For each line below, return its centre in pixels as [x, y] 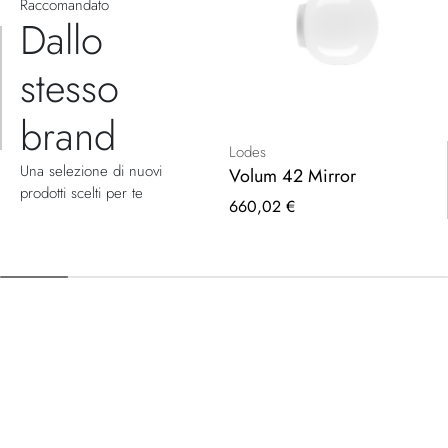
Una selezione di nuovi [91, 170]
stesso [69, 87]
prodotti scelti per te [81, 192]
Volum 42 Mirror [292, 175]
